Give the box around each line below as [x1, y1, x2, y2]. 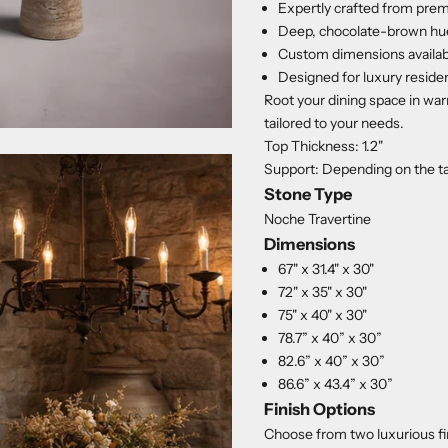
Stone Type [264, 183, 352, 204]
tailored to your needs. [264, 113, 404, 132]
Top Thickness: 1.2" [264, 136, 383, 155]
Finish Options [264, 398, 375, 419]
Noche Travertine [264, 209, 371, 228]
